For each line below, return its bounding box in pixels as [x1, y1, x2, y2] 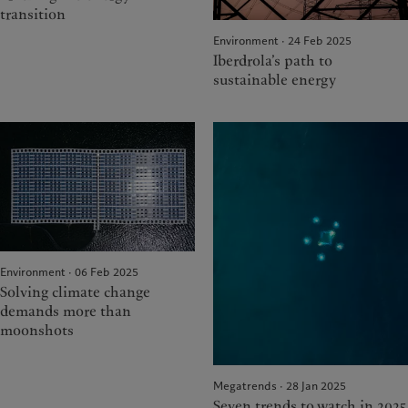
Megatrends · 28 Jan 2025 [213, 378, 346, 394]
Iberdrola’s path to [213, 50, 332, 71]
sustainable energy [213, 69, 336, 90]
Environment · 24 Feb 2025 [213, 32, 352, 48]
